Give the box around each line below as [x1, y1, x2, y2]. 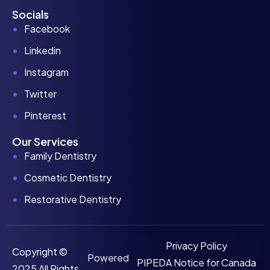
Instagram [24, 66, 69, 79]
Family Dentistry [24, 149, 96, 163]
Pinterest [24, 109, 66, 122]
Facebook [24, 22, 70, 36]
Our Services [12, 134, 78, 149]
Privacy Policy [166, 239, 227, 253]
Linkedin [24, 44, 61, 57]
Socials [12, 7, 49, 22]
